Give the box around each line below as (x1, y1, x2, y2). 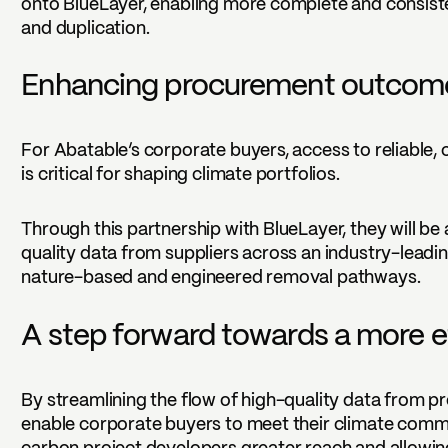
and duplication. (21, 20, 150, 38)
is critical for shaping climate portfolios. (21, 167, 340, 185)
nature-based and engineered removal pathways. (21, 270, 421, 288)
